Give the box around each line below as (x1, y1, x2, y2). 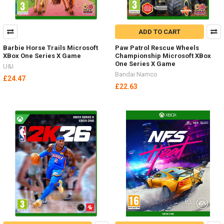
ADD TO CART (138, 28, 181, 36)
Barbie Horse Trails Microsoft (3, 44, 98, 52)
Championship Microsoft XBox (115, 52, 211, 60)
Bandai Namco (115, 70, 157, 78)
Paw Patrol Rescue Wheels (115, 44, 199, 52)
